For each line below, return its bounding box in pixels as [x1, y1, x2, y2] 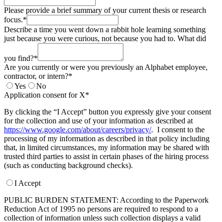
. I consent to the [151, 125, 205, 134]
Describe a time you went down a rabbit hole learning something [4, 25, 206, 34]
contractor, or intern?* [4, 72, 72, 81]
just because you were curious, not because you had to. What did [4, 34, 206, 43]
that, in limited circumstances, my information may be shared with [4, 143, 209, 152]
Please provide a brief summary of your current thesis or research [4, 6, 206, 15]
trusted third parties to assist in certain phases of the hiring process [4, 152, 209, 161]
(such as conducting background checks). [4, 161, 133, 170]
